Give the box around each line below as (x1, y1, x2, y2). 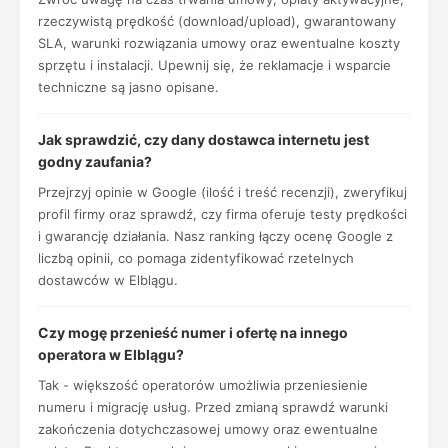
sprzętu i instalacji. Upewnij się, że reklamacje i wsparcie (38, 57, 391, 73)
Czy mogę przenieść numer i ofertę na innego (38, 324, 348, 341)
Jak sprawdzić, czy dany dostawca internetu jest (38, 131, 369, 148)
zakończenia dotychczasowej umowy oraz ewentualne (38, 421, 378, 437)
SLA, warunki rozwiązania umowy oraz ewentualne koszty (38, 35, 400, 51)
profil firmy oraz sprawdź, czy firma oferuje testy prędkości (38, 206, 407, 222)
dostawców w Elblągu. (38, 272, 178, 288)
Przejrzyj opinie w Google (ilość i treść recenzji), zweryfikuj (38, 184, 407, 200)
